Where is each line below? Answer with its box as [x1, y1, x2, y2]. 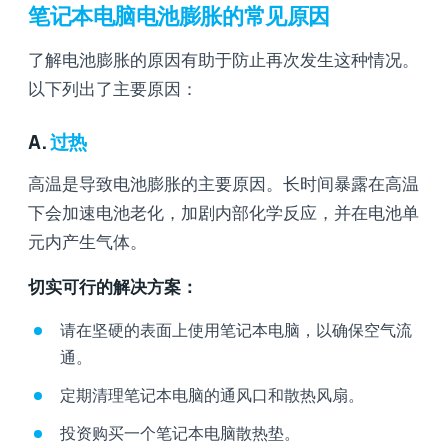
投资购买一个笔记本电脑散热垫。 [60, 421, 300, 444]
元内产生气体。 [28, 229, 147, 253]
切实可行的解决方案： [28, 274, 198, 298]
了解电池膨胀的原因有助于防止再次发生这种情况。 [28, 47, 419, 71]
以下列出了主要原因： [28, 76, 198, 100]
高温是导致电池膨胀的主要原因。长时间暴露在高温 [28, 171, 419, 195]
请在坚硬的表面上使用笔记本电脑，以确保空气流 [60, 318, 412, 341]
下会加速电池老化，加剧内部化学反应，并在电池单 [28, 200, 419, 224]
